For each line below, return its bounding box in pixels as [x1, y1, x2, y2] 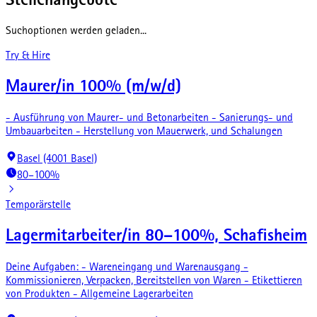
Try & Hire [6, 51, 50, 63]
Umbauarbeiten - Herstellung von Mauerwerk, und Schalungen [6, 127, 282, 139]
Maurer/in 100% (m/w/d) [6, 79, 181, 97]
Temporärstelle [6, 200, 71, 212]
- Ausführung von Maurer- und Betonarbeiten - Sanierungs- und [6, 113, 293, 125]
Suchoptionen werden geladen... [6, 26, 146, 38]
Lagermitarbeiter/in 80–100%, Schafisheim [6, 229, 307, 246]
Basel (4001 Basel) [17, 154, 97, 166]
